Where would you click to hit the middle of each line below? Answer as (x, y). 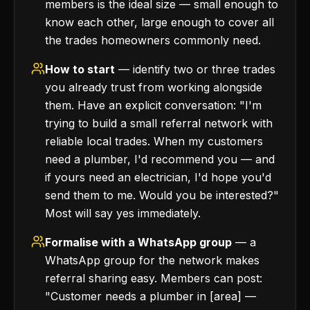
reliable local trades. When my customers (154, 141)
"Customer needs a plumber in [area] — (151, 296)
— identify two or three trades (195, 69)
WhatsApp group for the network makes (152, 260)
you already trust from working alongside (154, 87)
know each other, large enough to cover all (159, 22)
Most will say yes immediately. (123, 213)
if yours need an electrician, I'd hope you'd (158, 177)
